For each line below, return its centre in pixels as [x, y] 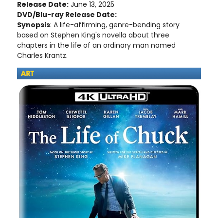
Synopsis [34, 25]
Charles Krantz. [42, 56]
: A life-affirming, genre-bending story [115, 25]
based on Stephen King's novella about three [93, 35]
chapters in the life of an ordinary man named [96, 45]
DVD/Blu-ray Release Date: [67, 15]
